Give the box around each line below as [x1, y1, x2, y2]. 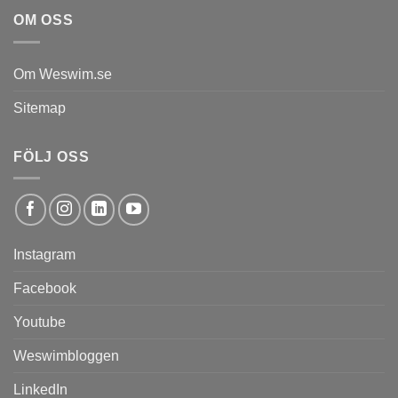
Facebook [13, 280, 76, 296]
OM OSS [13, 12, 74, 28]
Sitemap [13, 99, 66, 115]
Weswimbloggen [13, 347, 119, 363]
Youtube [13, 314, 66, 330]
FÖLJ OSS [13, 148, 90, 164]
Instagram [13, 246, 76, 262]
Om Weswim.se [13, 66, 112, 82]
